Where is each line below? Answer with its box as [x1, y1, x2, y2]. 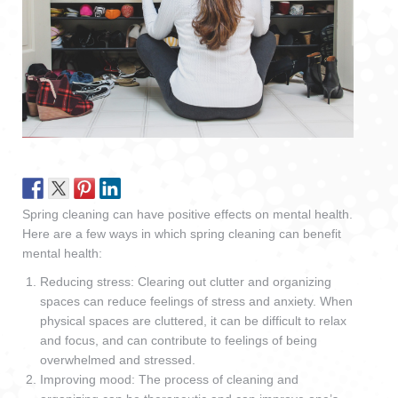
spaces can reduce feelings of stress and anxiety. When [40, 293, 353, 308]
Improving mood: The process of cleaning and [40, 371, 298, 386]
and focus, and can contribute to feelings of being [40, 332, 317, 347]
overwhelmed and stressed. [40, 352, 195, 367]
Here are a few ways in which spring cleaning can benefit [22, 226, 341, 241]
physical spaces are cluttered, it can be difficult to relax [40, 313, 346, 328]
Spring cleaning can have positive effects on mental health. [22, 206, 353, 221]
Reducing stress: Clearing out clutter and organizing [40, 274, 331, 289]
